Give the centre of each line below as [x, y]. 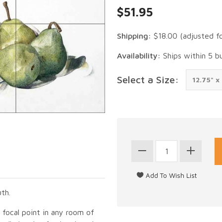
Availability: [139, 55]
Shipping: [134, 35]
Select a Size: [148, 79]
